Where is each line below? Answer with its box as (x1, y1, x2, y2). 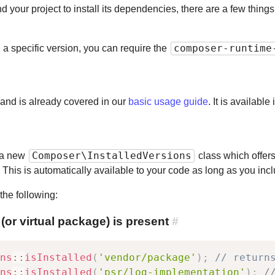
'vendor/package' (98, 251, 196, 263)
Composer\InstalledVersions (32, 150, 192, 162)
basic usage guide (128, 96, 208, 107)
